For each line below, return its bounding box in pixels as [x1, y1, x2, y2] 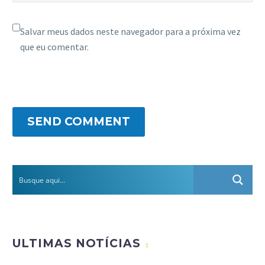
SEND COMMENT [27, 115, 130, 129]
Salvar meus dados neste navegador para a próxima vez [20, 25, 241, 37]
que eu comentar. [20, 40, 89, 53]
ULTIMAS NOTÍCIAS [12, 236, 141, 250]
